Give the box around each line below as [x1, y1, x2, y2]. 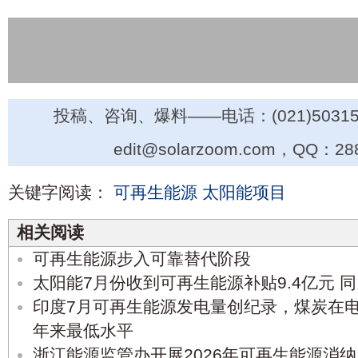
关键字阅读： [8, 183, 109, 203]
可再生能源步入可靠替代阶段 [33, 249, 251, 269]
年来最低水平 [33, 321, 133, 341]
